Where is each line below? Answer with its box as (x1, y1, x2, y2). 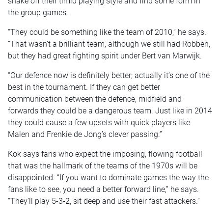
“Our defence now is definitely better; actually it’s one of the (8, 71, 210, 81)
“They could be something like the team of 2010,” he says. (8, 27, 206, 37)
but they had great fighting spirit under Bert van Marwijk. (8, 51, 202, 61)
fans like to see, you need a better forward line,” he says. (8, 185, 199, 194)
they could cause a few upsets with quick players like (8, 118, 190, 128)
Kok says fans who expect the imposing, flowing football (8, 149, 202, 159)
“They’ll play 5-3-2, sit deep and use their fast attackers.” (8, 196, 200, 206)
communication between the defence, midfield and (8, 94, 182, 104)
